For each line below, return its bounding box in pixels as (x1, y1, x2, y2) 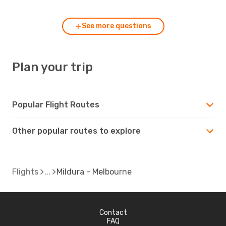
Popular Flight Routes (12, 99, 99, 109)
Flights (12, 166, 38, 177)
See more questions (82, 21, 151, 30)
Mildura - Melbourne (56, 166, 132, 177)
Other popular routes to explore (12, 126, 141, 136)
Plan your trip (12, 60, 93, 74)
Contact (99, 208, 127, 217)
